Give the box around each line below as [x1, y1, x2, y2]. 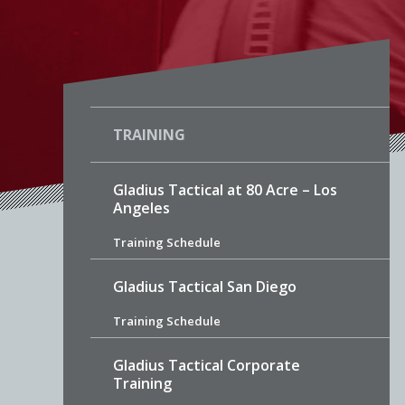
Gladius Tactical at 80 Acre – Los [112, 180, 337, 201]
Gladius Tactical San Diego [112, 277, 297, 297]
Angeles [112, 198, 170, 219]
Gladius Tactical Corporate [112, 355, 300, 376]
